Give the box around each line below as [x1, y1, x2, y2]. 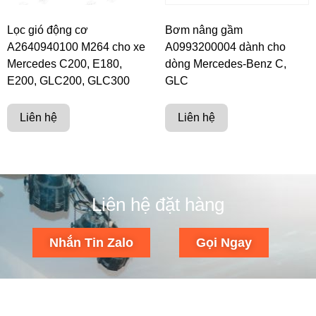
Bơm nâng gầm [165, 24, 243, 37]
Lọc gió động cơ [7, 24, 88, 37]
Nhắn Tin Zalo [49, 236, 133, 250]
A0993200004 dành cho [165, 41, 286, 54]
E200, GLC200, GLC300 [7, 75, 130, 87]
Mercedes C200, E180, [7, 58, 122, 71]
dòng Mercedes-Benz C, [165, 58, 286, 71]
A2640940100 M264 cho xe [7, 41, 145, 54]
